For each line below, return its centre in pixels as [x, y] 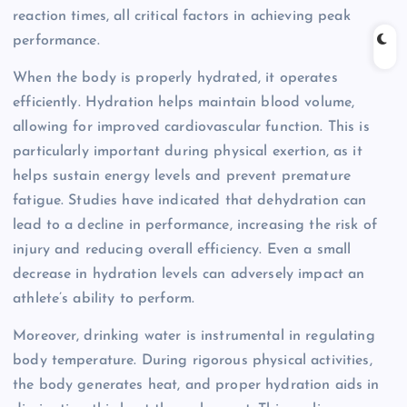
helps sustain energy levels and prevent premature [182, 176]
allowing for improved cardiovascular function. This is [191, 127]
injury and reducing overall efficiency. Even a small [182, 249]
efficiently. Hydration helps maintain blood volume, [184, 102]
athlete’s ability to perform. [104, 298]
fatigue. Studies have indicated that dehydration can [190, 200]
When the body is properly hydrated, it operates [175, 78]
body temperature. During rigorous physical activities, [193, 360]
